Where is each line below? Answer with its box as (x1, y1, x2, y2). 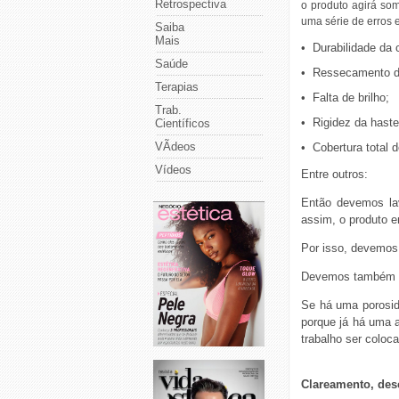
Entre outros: (301, 167, 368, 181)
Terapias (155, 80, 199, 94)
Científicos (155, 117, 210, 130)
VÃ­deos (155, 140, 196, 153)
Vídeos (155, 163, 191, 176)
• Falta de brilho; (301, 91, 389, 104)
